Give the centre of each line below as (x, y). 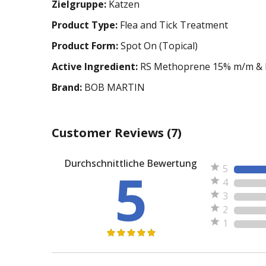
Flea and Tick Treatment (173, 25)
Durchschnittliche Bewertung (131, 163)
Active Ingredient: (95, 66)
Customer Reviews (109, 132)
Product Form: (85, 45)
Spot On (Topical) (158, 45)
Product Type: (85, 25)
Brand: (67, 87)
